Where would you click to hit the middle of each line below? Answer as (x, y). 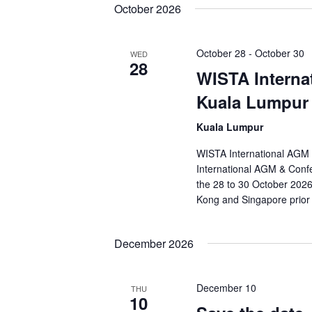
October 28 (221, 53)
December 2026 (154, 243)
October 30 (280, 53)
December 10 (227, 287)
